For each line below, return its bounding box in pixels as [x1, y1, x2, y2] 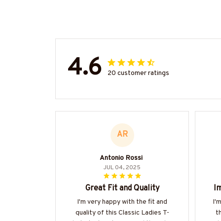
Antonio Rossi [100, 153, 143, 162]
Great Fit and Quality [85, 183, 159, 193]
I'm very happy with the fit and [77, 197, 167, 206]
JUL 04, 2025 [104, 163, 141, 172]
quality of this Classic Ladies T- [75, 208, 169, 217]
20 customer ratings [108, 69, 169, 78]
